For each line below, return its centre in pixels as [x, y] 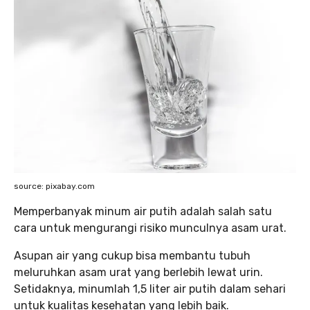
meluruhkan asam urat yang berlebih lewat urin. [138, 273]
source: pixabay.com [54, 186]
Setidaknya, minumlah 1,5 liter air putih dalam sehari [150, 289]
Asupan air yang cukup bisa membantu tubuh [132, 256]
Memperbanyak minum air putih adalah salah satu [143, 212]
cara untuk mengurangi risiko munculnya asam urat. [152, 228]
